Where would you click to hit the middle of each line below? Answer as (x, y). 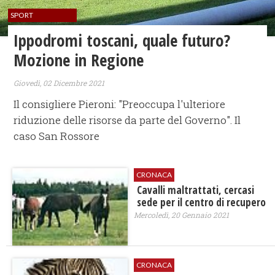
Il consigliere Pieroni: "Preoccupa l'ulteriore (120, 104)
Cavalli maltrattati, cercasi (195, 190)
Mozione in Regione (79, 60)
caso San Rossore (57, 136)
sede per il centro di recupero (201, 203)
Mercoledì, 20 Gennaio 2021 (181, 215)
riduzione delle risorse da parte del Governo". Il (127, 120)
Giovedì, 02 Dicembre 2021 (59, 83)
